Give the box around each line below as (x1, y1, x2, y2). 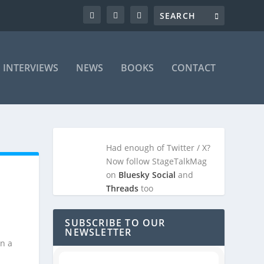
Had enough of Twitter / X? (106, 142, 211, 154)
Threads (106, 183, 139, 194)
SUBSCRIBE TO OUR (65, 216, 166, 230)
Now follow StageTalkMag (106, 156, 207, 167)
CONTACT (171, 61, 216, 74)
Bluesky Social (118, 169, 176, 181)
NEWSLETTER (65, 226, 132, 239)
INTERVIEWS (2, 61, 58, 74)
